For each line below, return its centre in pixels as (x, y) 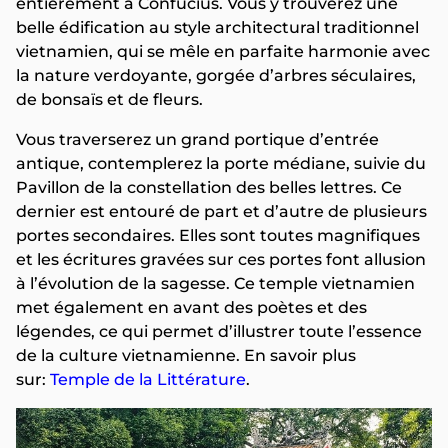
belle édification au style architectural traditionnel (217, 27)
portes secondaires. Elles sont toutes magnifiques (218, 235)
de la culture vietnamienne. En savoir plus (186, 355)
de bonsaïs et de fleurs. (109, 99)
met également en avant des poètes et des (191, 307)
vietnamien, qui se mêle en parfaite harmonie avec (223, 51)
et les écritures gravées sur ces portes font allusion (221, 259)
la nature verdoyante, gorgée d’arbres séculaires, (216, 75)
